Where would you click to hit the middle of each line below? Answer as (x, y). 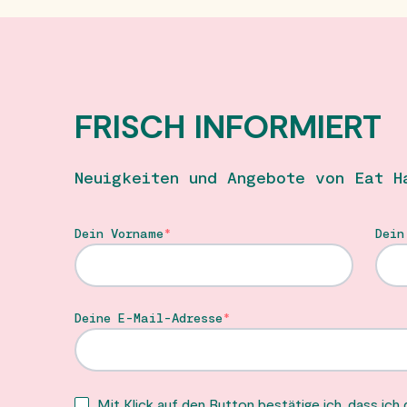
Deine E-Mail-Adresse (149, 318)
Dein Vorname (119, 233)
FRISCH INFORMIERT (228, 125)
